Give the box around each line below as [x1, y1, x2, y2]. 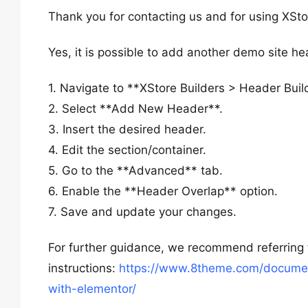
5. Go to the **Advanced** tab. [48, 164, 223, 177]
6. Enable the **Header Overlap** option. [48, 184, 278, 198]
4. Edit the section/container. [48, 143, 206, 157]
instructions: [48, 261, 119, 275]
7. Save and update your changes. [48, 205, 236, 219]
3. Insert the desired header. [48, 122, 206, 136]
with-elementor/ [48, 282, 136, 296]
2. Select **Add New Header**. [48, 102, 223, 115]
